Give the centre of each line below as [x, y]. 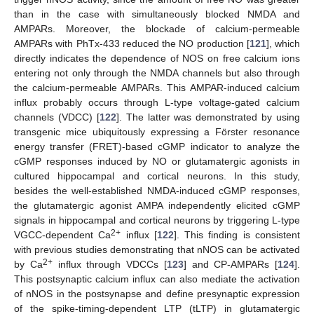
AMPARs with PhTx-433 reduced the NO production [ [132, 43]
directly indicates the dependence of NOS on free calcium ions [157, 58]
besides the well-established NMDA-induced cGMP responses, [157, 190]
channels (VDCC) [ [57, 117]
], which [283, 43]
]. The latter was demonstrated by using [208, 117]
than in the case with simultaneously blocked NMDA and [157, 14]
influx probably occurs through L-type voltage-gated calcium [157, 102]
